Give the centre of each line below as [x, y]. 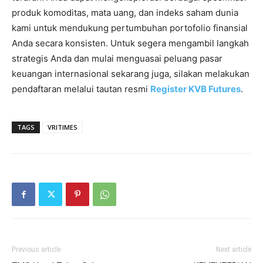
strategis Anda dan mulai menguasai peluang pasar [117, 59]
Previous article [36, 250]
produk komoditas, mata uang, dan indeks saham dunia [125, 13]
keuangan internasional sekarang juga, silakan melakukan [131, 74]
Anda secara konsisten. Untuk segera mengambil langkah [130, 43]
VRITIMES [63, 127]
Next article [234, 250]
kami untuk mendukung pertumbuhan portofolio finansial [130, 28]
